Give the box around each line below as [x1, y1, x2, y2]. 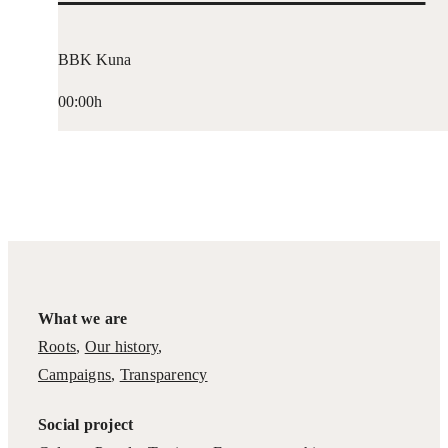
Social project [37, 415, 134, 433]
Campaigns [37, 365, 112, 383]
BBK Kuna [57, 51, 131, 69]
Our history [84, 337, 159, 355]
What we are [37, 309, 128, 327]
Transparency [119, 365, 208, 383]
